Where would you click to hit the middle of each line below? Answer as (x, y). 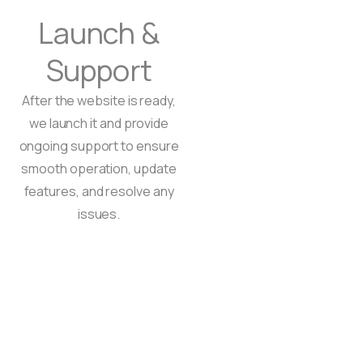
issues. (99, 214)
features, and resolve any (99, 192)
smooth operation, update (99, 169)
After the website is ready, (99, 101)
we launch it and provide (99, 124)
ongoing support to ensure (99, 146)
